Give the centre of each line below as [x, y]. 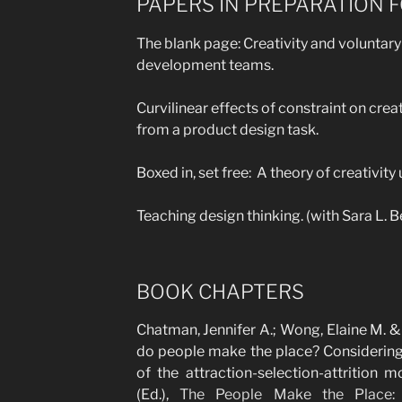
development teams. [205, 65]
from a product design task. [227, 129]
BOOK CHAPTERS [220, 291]
